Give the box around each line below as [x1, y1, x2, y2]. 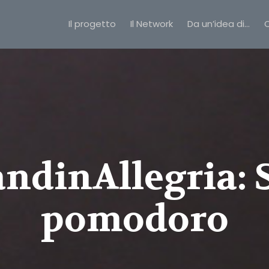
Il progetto [68, 17, 116, 30]
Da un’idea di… [187, 17, 250, 30]
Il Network [130, 17, 173, 30]
